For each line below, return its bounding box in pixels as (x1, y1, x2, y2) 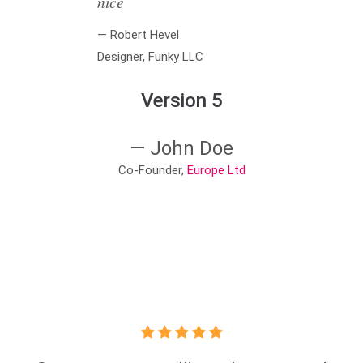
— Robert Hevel (97, 28, 179, 42)
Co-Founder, (117, 163, 187, 177)
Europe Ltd (186, 163, 246, 177)
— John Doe (130, 137, 233, 160)
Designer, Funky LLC (97, 49, 203, 64)
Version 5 (140, 89, 223, 112)
